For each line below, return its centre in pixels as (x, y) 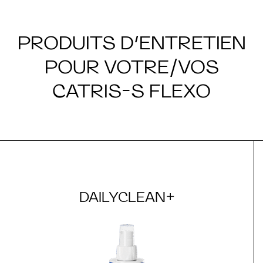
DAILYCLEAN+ (127, 197)
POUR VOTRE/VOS (131, 67)
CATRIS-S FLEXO (131, 91)
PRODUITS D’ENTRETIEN (131, 43)
